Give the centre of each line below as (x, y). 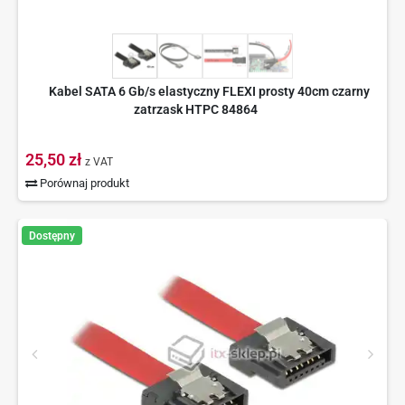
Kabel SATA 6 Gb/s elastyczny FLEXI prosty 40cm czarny (209, 92)
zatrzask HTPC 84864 (196, 110)
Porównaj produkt (84, 184)
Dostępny (52, 235)
